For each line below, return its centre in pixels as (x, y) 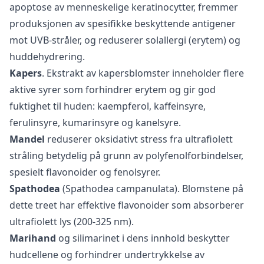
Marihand (33, 238)
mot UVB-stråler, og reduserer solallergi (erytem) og (125, 40)
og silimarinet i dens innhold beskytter (143, 238)
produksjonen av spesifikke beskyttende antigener (123, 24)
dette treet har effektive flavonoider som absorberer (127, 205)
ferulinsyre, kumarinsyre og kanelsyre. (95, 123)
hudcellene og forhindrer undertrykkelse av (107, 255)
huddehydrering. (47, 57)
